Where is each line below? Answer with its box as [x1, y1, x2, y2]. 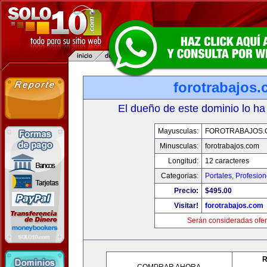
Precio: [173, 187, 198, 195]
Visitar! [173, 201, 198, 210]
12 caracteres [204, 157, 249, 165]
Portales [204, 172, 232, 180]
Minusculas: [159, 142, 198, 150]
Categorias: [160, 172, 198, 180]
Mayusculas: [157, 127, 198, 135]
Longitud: [167, 157, 198, 165]
